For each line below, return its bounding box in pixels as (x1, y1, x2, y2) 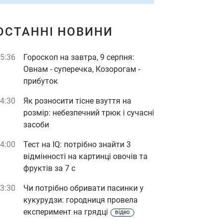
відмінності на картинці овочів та (23, 152, 148, 161)
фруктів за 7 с (23, 164, 75, 173)
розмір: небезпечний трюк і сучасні (23, 108, 154, 117)
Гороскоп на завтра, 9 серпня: (23, 53, 134, 62)
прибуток (23, 76, 58, 86)
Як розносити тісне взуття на (23, 96, 131, 106)
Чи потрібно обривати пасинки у (23, 183, 144, 193)
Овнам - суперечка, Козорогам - (23, 64, 140, 74)
